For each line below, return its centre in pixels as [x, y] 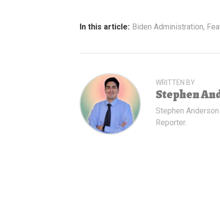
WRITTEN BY [175, 82]
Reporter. [171, 122]
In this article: [105, 27]
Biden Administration [168, 27]
